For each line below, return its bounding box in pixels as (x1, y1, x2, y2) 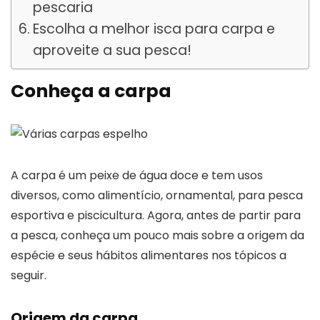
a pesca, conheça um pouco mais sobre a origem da (11, 226, 304, 244)
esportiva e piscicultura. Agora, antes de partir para (11, 206, 301, 224)
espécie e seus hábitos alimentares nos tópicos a (11, 246, 286, 264)
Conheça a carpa (11, 78, 171, 104)
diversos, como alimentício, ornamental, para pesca (11, 186, 303, 204)
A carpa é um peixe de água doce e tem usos (11, 166, 263, 184)
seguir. (11, 266, 46, 284)
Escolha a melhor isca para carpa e (32, 19, 275, 39)
